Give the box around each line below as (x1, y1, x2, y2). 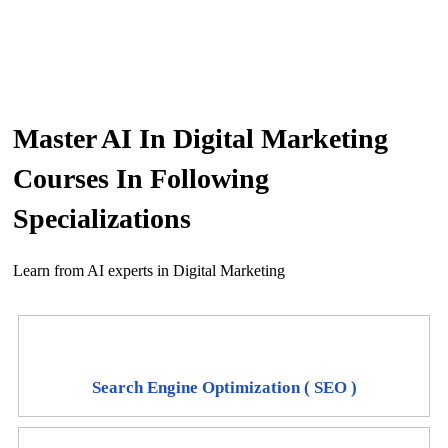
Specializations (13, 203, 191, 235)
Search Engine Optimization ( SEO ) (91, 378, 357, 398)
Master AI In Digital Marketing (13, 123, 388, 155)
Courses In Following (13, 163, 269, 195)
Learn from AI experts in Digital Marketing (13, 262, 285, 280)
